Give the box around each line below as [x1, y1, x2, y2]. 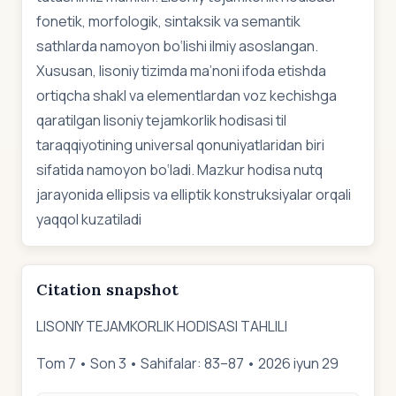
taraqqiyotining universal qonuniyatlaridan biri [36, 135, 324, 155]
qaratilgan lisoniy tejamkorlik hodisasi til [36, 110, 286, 130]
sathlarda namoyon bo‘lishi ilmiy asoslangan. [36, 36, 318, 56]
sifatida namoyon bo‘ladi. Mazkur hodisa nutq [36, 160, 323, 179]
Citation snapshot [36, 279, 179, 300]
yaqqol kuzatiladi [36, 209, 141, 229]
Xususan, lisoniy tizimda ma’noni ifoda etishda [36, 61, 326, 80]
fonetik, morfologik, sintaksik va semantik [36, 11, 301, 31]
